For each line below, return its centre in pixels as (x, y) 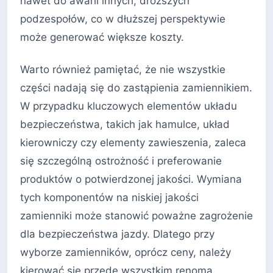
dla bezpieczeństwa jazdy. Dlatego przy (117, 234)
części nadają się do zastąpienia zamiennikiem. (136, 88)
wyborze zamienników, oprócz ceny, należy (126, 253)
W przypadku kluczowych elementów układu (129, 106)
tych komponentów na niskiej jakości (109, 198)
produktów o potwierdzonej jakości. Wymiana (131, 179)
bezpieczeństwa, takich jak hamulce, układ (125, 125)
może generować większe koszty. (102, 37)
